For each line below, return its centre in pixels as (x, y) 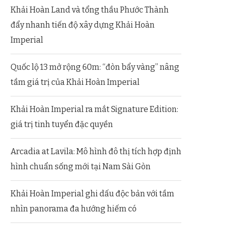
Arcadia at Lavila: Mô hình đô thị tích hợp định (96, 151)
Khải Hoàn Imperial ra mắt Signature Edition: (94, 109)
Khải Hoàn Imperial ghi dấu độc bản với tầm (92, 193)
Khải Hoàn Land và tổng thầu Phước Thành (90, 10)
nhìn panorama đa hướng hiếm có (74, 208)
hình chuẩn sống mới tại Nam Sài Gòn (81, 166)
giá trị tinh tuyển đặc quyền (62, 124)
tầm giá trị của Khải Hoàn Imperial (75, 82)
